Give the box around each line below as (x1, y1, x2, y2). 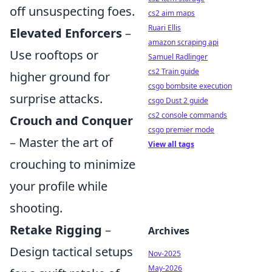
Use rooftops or (10, 47, 98, 63)
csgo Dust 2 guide (148, 95, 208, 106)
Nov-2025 (148, 248, 181, 259)
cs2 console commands (148, 110, 227, 120)
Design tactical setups (10, 243, 133, 260)
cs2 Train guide (148, 66, 199, 76)
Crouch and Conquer (10, 112, 133, 129)
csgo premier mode (148, 124, 214, 135)
